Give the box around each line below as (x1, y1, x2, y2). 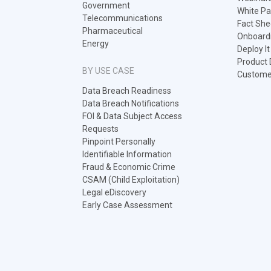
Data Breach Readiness (82, 86, 171, 96)
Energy (82, 39, 109, 48)
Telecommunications (82, 13, 163, 23)
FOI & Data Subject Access (82, 111, 182, 121)
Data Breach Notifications (82, 99, 179, 108)
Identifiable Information (82, 149, 172, 159)
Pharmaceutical (82, 26, 143, 36)
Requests (82, 124, 119, 134)
